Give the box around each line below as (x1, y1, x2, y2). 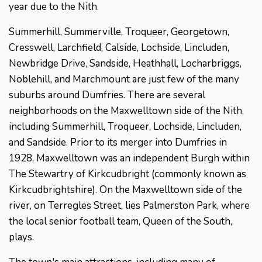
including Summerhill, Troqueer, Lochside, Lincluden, (9, 120, 242, 134)
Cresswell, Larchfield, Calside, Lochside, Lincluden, (9, 41, 229, 55)
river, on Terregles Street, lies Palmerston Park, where (9, 199, 250, 213)
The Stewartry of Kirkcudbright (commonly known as (9, 167, 246, 181)
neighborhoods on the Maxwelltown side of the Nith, (9, 104, 244, 118)
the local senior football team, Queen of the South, (9, 215, 232, 229)
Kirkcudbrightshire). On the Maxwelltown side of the (9, 183, 242, 197)
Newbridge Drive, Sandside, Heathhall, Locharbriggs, (9, 57, 242, 71)
